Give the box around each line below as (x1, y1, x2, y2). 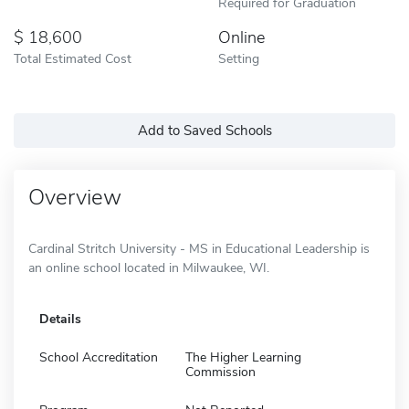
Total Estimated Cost (14, 48, 131, 68)
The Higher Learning (185, 348, 301, 366)
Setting (218, 48, 259, 68)
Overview (28, 182, 121, 212)
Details (39, 309, 81, 328)
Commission (185, 362, 256, 381)
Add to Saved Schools (137, 121, 272, 140)
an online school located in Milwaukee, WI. (28, 258, 269, 277)
